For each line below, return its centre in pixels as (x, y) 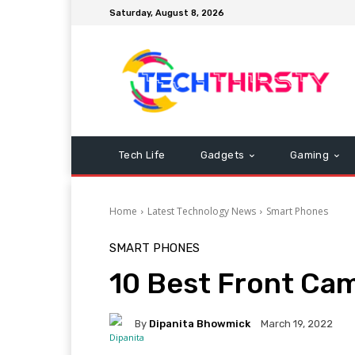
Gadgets (222, 155)
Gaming (309, 155)
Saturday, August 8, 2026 (167, 13)
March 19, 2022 (297, 324)
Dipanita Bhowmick (200, 323)
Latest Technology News (202, 211)
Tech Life (142, 155)
